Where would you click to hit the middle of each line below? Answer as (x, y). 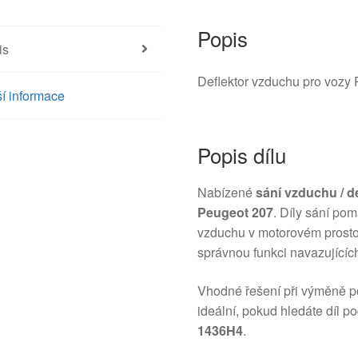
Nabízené (227, 193)
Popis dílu (242, 155)
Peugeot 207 (236, 213)
